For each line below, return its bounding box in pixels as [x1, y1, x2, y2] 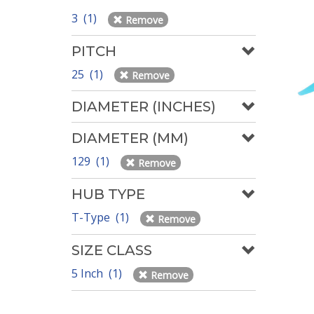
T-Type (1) [71, 210, 132, 226]
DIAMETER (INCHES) [71, 98, 216, 116]
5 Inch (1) [71, 265, 125, 281]
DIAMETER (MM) [71, 130, 189, 147]
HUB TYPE [71, 186, 145, 203]
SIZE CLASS [71, 241, 152, 259]
